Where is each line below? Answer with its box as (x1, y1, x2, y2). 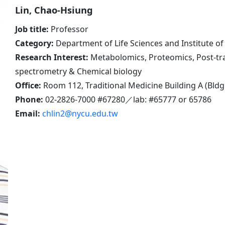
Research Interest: (15, 52, 90, 63)
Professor (49, 24, 88, 35)
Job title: (15, 24, 49, 35)
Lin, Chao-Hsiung (15, 4, 93, 17)
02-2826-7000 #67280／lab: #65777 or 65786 (45, 94, 211, 105)
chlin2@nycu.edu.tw (42, 108, 118, 120)
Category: (15, 38, 54, 49)
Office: (15, 80, 41, 91)
